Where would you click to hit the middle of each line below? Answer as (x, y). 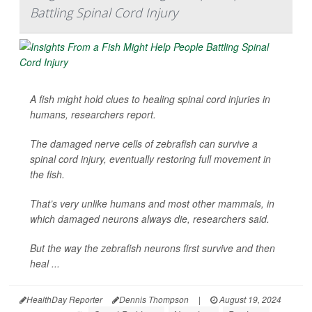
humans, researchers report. (93, 114)
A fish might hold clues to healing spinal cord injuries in (150, 99)
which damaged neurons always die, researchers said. (150, 218)
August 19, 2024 (249, 299)
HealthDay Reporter (64, 299)
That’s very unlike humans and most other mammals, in (152, 203)
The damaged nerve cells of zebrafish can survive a (144, 143)
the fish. (47, 174)
